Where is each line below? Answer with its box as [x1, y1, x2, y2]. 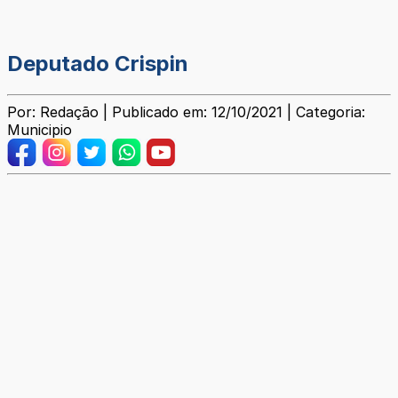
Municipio [7, 121, 72, 139]
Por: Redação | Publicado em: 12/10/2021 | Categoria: [7, 103, 365, 122]
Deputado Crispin [7, 51, 188, 77]
